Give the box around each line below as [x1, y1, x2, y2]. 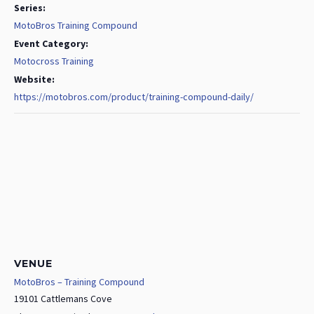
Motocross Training [14, 55, 94, 68]
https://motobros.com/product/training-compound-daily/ [14, 90, 254, 104]
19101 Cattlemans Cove [14, 292, 112, 306]
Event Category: [14, 37, 88, 50]
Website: [14, 73, 55, 86]
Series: [14, 1, 46, 15]
